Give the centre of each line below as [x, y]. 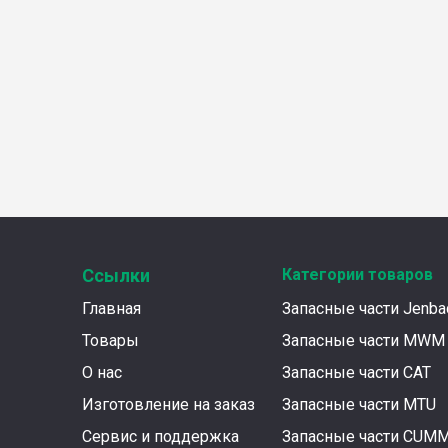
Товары [110, 340]
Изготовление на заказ [168, 404]
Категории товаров [357, 274]
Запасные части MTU [359, 404]
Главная [111, 308]
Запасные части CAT [356, 372]
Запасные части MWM [363, 340]
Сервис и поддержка [160, 436]
